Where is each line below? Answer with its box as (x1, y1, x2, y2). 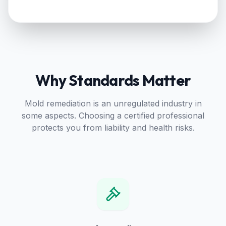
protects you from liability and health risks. (31, 123, 195, 133)
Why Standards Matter (35, 71, 191, 90)
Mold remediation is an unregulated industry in (24, 98, 202, 108)
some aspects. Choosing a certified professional (22, 110, 204, 121)
